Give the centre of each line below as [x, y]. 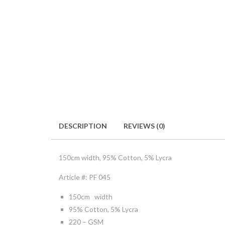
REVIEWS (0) [144, 126]
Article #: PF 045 [85, 177]
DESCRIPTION [83, 126]
